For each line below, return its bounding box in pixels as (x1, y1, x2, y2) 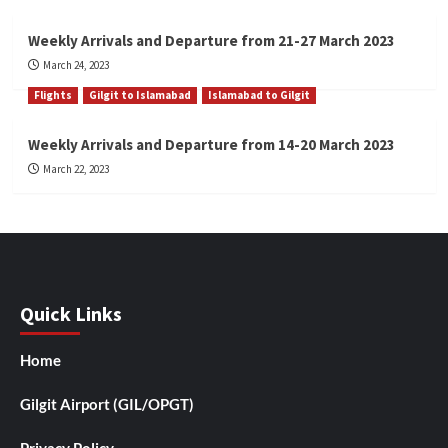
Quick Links (20, 301, 122, 327)
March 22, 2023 (42, 162, 109, 177)
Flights (33, 88, 72, 103)
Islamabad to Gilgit (207, 88, 310, 103)
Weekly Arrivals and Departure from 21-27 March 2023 (27, 31, 395, 51)
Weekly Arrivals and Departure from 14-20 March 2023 (27, 135, 395, 155)
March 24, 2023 (42, 58, 109, 73)
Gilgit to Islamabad (88, 88, 191, 103)
